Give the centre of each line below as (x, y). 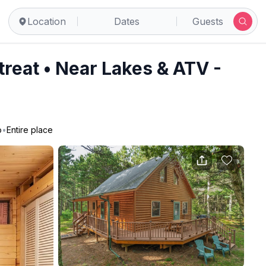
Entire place (30, 130)
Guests (208, 21)
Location (46, 21)
